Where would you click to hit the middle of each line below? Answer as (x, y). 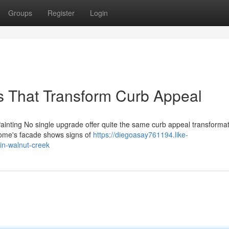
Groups (20, 13)
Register (61, 13)
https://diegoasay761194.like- (141, 134)
